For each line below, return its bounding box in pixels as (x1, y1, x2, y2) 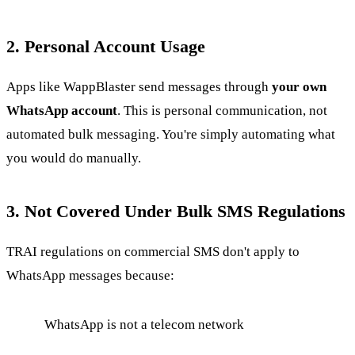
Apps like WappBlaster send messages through (6, 78, 272, 94)
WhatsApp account (6, 102, 117, 118)
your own (272, 78, 326, 94)
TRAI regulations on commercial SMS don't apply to (6, 243, 300, 259)
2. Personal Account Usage (6, 36, 205, 56)
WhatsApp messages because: (6, 267, 174, 283)
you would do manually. (6, 150, 141, 166)
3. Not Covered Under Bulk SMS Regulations (6, 200, 345, 221)
